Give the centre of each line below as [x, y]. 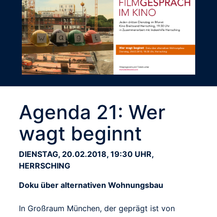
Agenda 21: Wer [92, 112]
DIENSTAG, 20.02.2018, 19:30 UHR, [86, 154]
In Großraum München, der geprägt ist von [97, 209]
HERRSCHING [45, 166]
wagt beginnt [80, 134]
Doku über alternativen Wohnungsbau [91, 185]
